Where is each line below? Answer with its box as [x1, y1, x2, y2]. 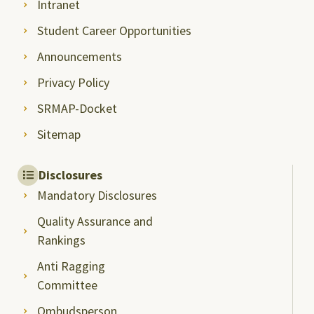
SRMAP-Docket [36, 100, 117, 116]
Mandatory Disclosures [36, 186, 157, 203]
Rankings [36, 231, 86, 248]
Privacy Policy [36, 74, 109, 90]
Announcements [36, 48, 122, 64]
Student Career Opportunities [36, 22, 191, 39]
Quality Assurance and [36, 212, 153, 229]
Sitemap [36, 125, 81, 142]
